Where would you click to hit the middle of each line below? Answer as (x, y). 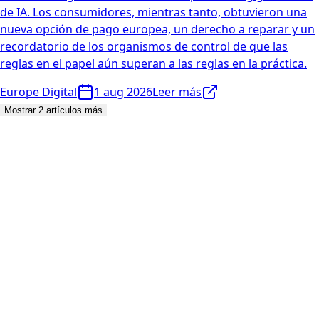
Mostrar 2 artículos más (53, 110)
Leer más (177, 92)
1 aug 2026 (123, 92)
